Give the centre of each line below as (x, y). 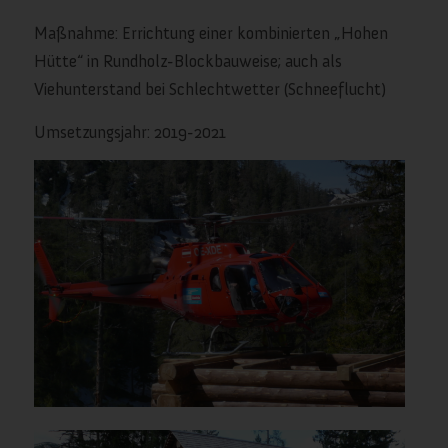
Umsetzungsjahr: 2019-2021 (129, 131)
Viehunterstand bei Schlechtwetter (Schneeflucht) (209, 89)
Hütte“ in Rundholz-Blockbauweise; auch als (187, 61)
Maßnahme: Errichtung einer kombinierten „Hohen (210, 33)
